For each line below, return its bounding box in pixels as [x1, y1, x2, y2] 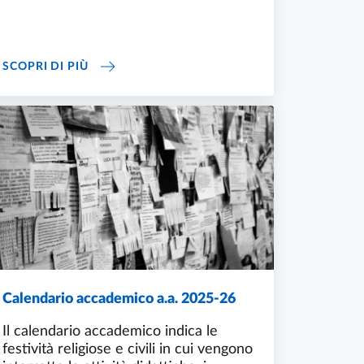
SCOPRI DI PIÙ [2, 60, 89, 72]
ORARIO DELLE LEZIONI [87, 57, 227, 69]
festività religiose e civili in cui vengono [2, 341, 253, 357]
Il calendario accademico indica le [2, 323, 218, 339]
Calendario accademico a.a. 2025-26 [2, 291, 236, 306]
